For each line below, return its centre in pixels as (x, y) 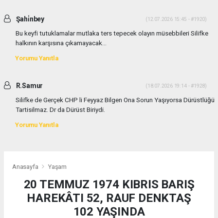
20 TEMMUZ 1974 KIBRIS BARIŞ (109, 184)
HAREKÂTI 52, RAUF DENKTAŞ (109, 198)
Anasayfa (26, 166)
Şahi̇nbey (29, 19)
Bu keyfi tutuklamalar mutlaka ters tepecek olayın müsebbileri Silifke (112, 33)
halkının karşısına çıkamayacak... (61, 43)
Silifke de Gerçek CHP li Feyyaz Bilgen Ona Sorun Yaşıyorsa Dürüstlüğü (115, 100)
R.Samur (29, 86)
